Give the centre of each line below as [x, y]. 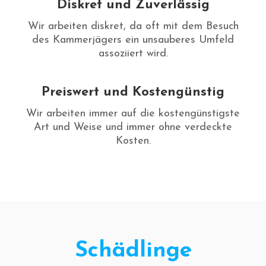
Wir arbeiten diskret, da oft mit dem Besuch [133, 27]
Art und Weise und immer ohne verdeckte [133, 128]
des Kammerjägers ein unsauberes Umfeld [133, 40]
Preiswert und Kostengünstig [133, 93]
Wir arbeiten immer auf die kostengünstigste [133, 114]
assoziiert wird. [133, 54]
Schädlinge [133, 251]
